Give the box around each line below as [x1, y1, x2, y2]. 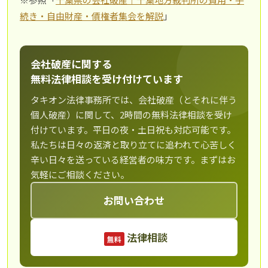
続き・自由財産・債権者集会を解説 [20, 10, 163, 23]
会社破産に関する [31, 56, 112, 72]
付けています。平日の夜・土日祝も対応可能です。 [31, 123, 236, 136]
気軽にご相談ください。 [31, 168, 129, 181]
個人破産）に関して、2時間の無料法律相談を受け [31, 108, 232, 121]
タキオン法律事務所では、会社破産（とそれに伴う [31, 93, 237, 106]
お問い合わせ [103, 193, 165, 208]
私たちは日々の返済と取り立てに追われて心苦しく [31, 138, 236, 151]
